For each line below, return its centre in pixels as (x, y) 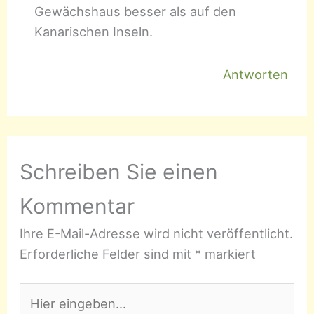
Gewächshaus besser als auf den (136, 11)
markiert (229, 254)
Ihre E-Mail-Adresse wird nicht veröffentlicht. (157, 234)
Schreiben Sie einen (119, 172)
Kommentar (77, 206)
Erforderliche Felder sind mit (108, 254)
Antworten (255, 74)
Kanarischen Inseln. (94, 31)
